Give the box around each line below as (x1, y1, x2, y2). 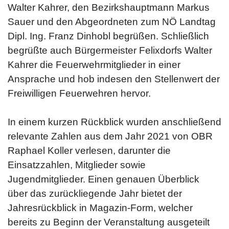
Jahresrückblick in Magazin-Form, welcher (8, 202, 193, 213)
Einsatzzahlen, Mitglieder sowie (8, 159, 146, 170)
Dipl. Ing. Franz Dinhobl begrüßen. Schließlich (8, 31, 209, 41)
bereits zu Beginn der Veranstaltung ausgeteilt (8, 217, 210, 227)
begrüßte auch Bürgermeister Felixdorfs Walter (8, 45, 212, 56)
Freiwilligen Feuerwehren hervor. (8, 88, 151, 99)
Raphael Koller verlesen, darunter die (8, 145, 171, 156)
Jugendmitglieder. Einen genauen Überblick (8, 174, 199, 185)
